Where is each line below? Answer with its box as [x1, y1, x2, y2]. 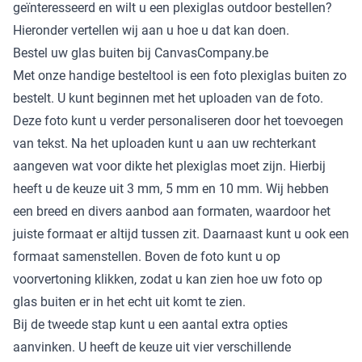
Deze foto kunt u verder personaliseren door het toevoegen [13, 112, 343, 128]
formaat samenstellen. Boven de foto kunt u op [13, 248, 280, 264]
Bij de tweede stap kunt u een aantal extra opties [13, 316, 288, 332]
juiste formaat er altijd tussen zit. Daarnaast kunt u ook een [13, 225, 349, 242]
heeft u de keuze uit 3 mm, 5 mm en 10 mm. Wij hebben [13, 180, 329, 196]
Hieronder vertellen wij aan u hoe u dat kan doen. [13, 22, 289, 38]
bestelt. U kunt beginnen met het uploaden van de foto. [13, 90, 323, 106]
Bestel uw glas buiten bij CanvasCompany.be [13, 44, 268, 61]
